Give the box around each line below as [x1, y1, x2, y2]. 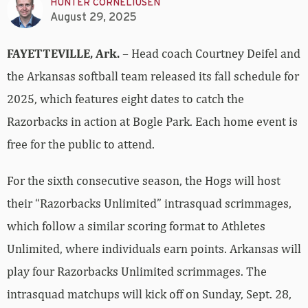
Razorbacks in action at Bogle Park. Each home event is [7, 114, 298, 129]
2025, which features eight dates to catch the [7, 91, 244, 107]
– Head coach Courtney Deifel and [122, 46, 300, 61]
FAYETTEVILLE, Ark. [7, 46, 122, 61]
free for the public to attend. [7, 137, 155, 152]
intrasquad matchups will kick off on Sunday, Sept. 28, [7, 287, 291, 302]
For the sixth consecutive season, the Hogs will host [7, 173, 280, 188]
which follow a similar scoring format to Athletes [7, 219, 265, 234]
